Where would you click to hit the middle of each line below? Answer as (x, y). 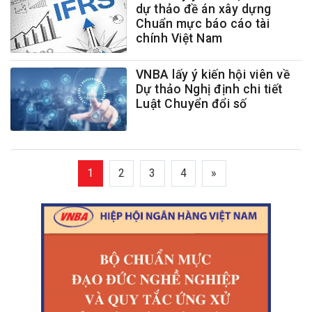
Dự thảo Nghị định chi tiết (209, 89)
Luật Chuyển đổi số (191, 103)
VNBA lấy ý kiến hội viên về (213, 74)
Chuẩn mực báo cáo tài (203, 23)
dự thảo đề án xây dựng (203, 9)
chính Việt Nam (179, 38)
